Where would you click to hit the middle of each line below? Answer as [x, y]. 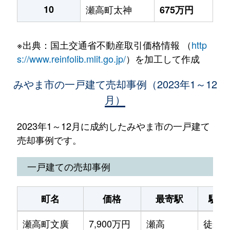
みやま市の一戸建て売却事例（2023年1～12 [115, 84]
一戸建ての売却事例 [69, 166]
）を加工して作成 [162, 59]
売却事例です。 [49, 140]
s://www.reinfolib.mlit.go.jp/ [71, 59]
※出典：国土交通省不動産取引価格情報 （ [104, 45]
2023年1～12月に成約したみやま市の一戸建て [113, 126]
